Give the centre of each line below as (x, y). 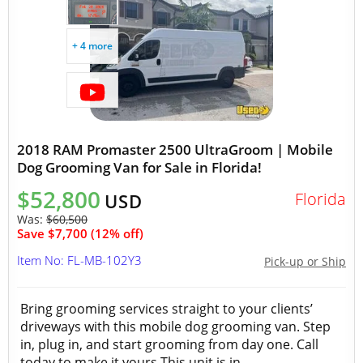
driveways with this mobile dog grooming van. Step (175, 327)
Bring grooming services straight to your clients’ (167, 309)
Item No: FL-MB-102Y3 (79, 260)
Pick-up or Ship (305, 261)
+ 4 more (92, 46)
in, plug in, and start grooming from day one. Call (169, 344)
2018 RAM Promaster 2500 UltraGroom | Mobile (175, 149)
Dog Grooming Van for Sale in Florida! (139, 167)
